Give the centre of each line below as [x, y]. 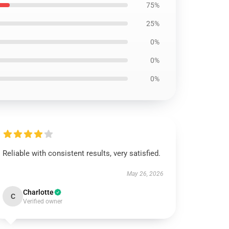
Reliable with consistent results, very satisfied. [82, 153]
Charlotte [39, 192]
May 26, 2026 [145, 174]
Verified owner [43, 201]
